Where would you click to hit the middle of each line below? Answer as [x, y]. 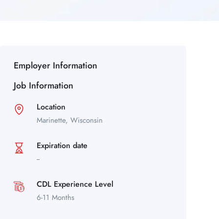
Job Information [43, 86]
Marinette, [53, 120]
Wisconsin [86, 120]
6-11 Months [55, 197]
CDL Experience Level [75, 184]
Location [51, 107]
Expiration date [62, 145]
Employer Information [55, 66]
